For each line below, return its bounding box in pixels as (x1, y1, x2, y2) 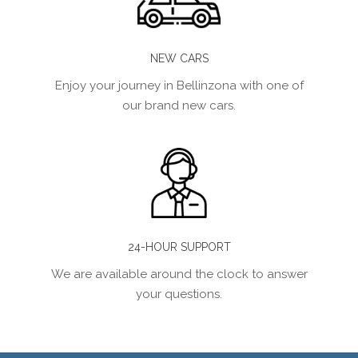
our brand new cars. (122, 97, 236, 113)
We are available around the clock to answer (50, 266, 308, 281)
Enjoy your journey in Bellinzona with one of (54, 78, 304, 93)
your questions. (136, 286, 222, 301)
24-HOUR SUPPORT (127, 240, 231, 253)
